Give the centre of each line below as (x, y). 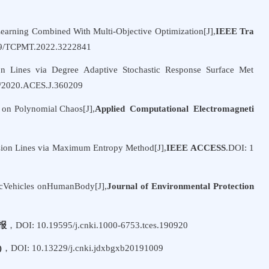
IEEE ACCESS (196, 147)
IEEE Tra (234, 31)
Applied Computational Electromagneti (174, 109)
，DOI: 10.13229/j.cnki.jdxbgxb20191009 (82, 248)
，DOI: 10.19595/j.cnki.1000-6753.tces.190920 (97, 225)
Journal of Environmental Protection (180, 186)
